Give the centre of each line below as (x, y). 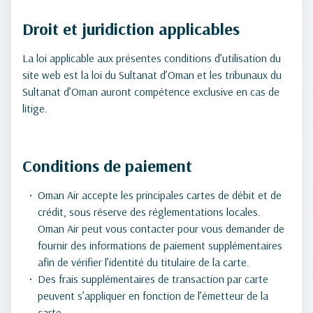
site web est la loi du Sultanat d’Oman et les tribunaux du (152, 75)
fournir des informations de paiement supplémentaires (160, 245)
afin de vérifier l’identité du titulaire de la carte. (144, 262)
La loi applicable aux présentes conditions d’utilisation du (152, 58)
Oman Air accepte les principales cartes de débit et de (160, 195)
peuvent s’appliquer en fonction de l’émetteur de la (153, 296)
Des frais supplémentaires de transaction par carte (153, 279)
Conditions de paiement (107, 166)
